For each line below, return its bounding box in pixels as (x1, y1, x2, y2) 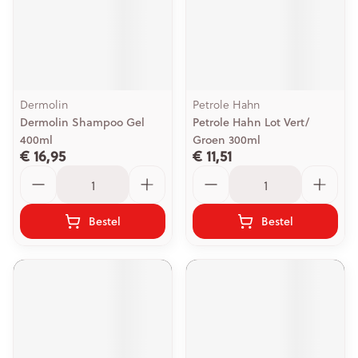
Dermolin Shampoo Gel (20, 114, 145, 130)
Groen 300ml (193, 132, 261, 148)
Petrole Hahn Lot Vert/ (193, 114, 309, 130)
